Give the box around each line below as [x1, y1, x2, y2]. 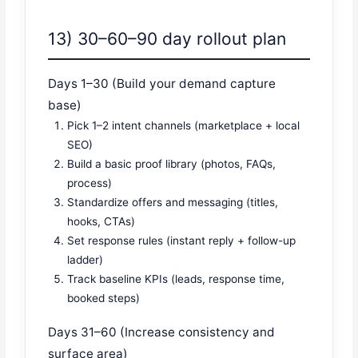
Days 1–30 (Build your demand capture [48, 76, 276, 92]
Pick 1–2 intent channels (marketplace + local [67, 119, 300, 133]
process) [67, 177, 113, 190]
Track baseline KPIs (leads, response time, [67, 272, 285, 286]
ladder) [67, 253, 104, 267]
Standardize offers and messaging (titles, [67, 196, 279, 209]
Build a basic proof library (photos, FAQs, [67, 157, 276, 171]
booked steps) [67, 292, 141, 305]
